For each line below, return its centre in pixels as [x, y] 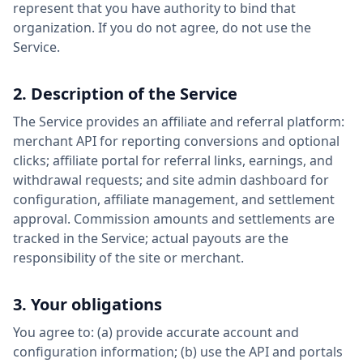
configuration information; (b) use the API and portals [178, 352]
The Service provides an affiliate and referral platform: [179, 122]
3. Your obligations [88, 304]
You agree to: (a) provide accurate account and [156, 332]
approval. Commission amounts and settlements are [174, 219]
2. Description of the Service [125, 94]
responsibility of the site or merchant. [128, 258]
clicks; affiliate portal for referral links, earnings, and [173, 160]
